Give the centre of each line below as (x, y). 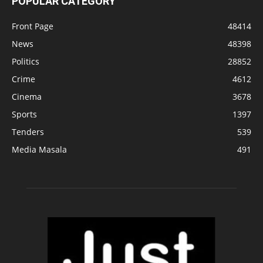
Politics (26, 61)
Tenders (28, 131)
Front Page (33, 26)
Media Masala (39, 149)
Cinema (27, 96)
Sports (24, 114)
